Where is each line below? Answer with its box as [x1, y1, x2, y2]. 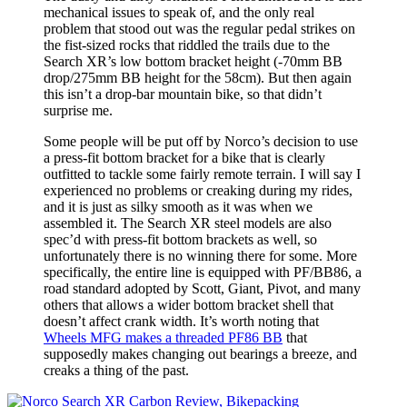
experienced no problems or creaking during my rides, [44, 182, 352, 198]
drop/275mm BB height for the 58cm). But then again [44, 69, 352, 85]
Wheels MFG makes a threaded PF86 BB [44, 329, 283, 345]
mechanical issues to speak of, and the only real [44, 4, 314, 20]
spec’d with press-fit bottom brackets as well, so [44, 231, 317, 247]
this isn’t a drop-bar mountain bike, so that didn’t [44, 85, 322, 102]
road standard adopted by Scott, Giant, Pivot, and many [44, 280, 361, 296]
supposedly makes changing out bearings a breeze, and [44, 345, 357, 362]
